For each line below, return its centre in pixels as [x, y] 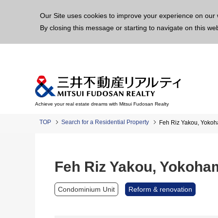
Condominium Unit [86, 189]
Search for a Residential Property [105, 122]
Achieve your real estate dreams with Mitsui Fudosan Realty [102, 104]
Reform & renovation [160, 189]
